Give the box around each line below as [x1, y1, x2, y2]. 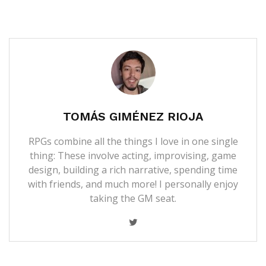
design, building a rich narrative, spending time [28, 163, 237, 176]
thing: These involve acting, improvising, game [30, 148, 236, 162]
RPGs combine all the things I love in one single [28, 134, 238, 148]
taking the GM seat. [90, 191, 176, 205]
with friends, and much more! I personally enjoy [28, 177, 238, 191]
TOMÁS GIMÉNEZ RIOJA [63, 109, 203, 123]
